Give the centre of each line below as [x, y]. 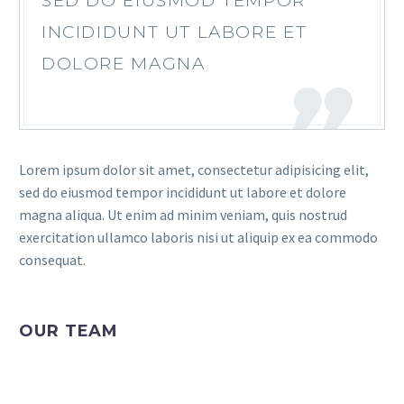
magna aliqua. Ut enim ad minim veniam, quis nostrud [183, 215]
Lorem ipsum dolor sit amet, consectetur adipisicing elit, [194, 170]
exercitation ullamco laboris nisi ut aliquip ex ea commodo [198, 237]
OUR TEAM [69, 331]
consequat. [52, 260]
